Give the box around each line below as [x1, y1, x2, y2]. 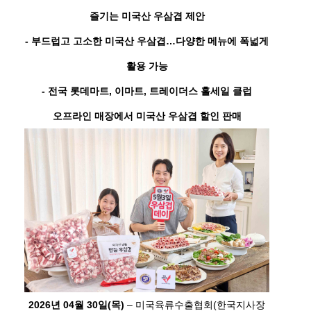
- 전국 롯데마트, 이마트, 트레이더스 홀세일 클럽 [42, 85, 252, 96]
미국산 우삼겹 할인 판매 [133, 110, 242, 121]
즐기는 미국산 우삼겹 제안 [89, 10, 205, 22]
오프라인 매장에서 [52, 110, 133, 121]
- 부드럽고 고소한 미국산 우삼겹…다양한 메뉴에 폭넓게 [25, 35, 269, 47]
